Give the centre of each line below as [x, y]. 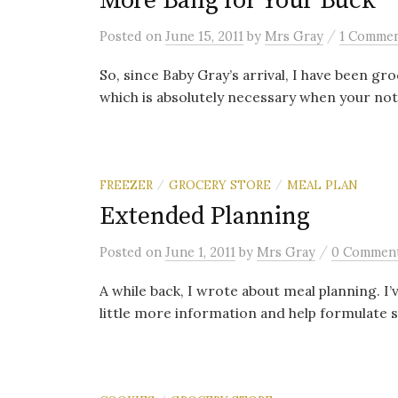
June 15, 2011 [204, 36]
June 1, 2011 [200, 252]
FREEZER [126, 185]
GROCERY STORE [220, 185]
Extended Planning [205, 216]
